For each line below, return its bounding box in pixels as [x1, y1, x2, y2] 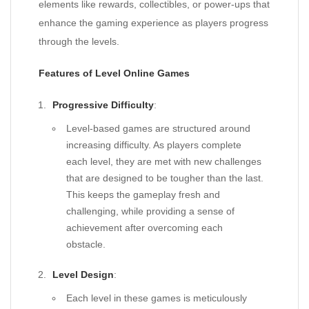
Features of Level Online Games [39, 68, 190, 79]
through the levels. [39, 36, 119, 47]
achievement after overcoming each [66, 222, 223, 233]
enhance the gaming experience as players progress [39, 17, 268, 28]
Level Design [52, 269, 114, 280]
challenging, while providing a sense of [66, 206, 235, 217]
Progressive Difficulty [52, 99, 154, 110]
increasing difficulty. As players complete [66, 139, 241, 150]
